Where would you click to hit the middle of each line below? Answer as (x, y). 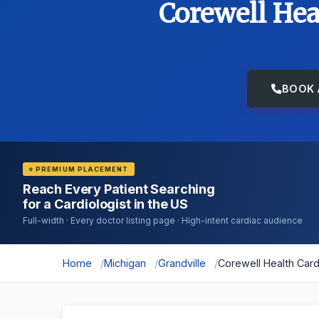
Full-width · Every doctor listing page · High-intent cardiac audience (163, 220)
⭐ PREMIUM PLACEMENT (79, 169)
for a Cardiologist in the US (105, 204)
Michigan (125, 263)
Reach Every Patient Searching (119, 189)
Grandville (182, 263)
